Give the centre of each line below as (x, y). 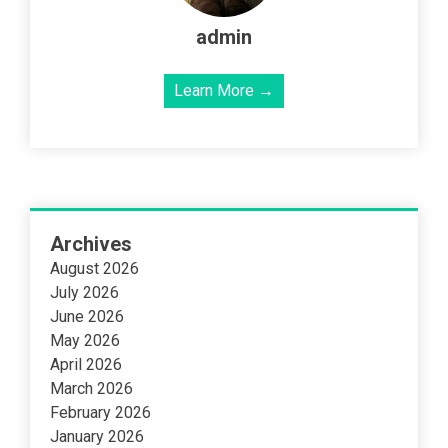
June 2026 (87, 316)
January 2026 (97, 436)
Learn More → (224, 90)
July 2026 (84, 292)
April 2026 (86, 364)
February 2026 (100, 412)
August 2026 (94, 268)
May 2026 (85, 340)
